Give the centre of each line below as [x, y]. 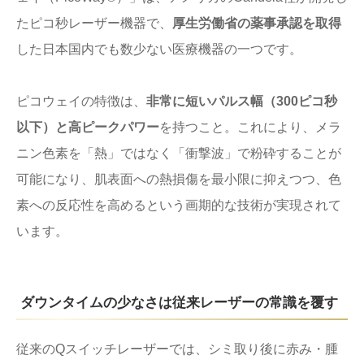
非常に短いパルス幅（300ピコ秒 [242, 101]
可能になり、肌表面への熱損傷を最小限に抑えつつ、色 [179, 179]
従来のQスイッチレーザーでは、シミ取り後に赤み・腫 [177, 349]
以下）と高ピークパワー [88, 127]
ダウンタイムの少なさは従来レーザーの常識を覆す [179, 302]
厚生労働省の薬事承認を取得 [257, 23]
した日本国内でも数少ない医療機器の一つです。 [159, 49]
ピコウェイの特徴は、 [81, 101]
